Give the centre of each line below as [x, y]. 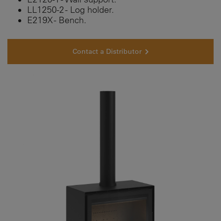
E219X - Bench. [58, 20]
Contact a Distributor [107, 52]
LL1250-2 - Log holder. [71, 10]
